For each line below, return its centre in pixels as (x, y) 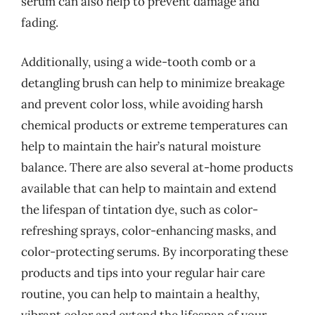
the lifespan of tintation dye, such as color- (140, 209)
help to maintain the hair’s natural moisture (141, 146)
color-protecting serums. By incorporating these (155, 251)
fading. (40, 22)
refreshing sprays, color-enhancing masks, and (149, 230)
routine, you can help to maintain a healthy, (140, 294)
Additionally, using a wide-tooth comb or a (139, 62)
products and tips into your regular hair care (143, 272)
